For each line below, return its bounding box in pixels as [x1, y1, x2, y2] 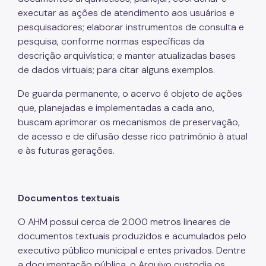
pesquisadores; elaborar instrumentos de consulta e [18, 20, 244, 33]
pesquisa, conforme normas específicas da [18, 34, 204, 47]
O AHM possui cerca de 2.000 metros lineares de [18, 215, 230, 228]
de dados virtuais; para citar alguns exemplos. [18, 63, 215, 76]
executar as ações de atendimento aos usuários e [18, 6, 235, 19]
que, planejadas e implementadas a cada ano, [18, 101, 214, 114]
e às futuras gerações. [18, 144, 115, 157]
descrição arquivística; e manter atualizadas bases [18, 49, 236, 62]
